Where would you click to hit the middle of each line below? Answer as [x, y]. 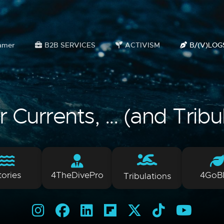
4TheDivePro [77, 175]
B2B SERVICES [70, 45]
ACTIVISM [142, 45]
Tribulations [147, 176]
